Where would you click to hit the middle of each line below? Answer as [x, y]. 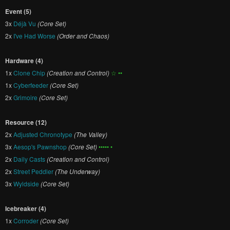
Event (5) [18, 11]
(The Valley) [91, 134]
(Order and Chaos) [83, 36]
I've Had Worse [34, 36]
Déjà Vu [25, 23]
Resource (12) [26, 122]
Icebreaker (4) [26, 208]
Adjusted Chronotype [43, 134]
